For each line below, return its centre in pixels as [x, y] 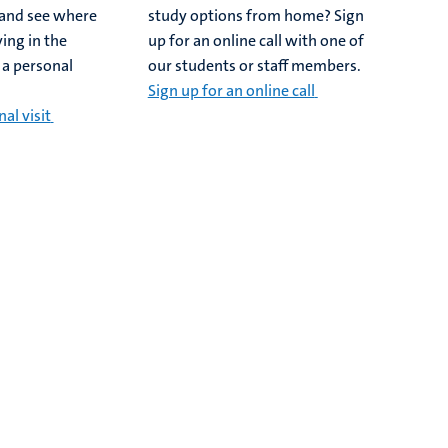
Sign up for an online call [231, 91]
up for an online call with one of [255, 41]
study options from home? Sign [255, 16]
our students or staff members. [254, 66]
